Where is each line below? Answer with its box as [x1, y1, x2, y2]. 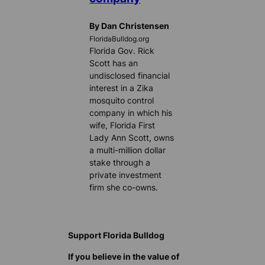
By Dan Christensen [89, 21, 170, 31]
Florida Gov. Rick [89, 46, 155, 56]
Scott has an [89, 58, 138, 69]
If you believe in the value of [68, 251, 180, 261]
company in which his [89, 108, 173, 118]
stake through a [89, 157, 151, 168]
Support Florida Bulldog [68, 230, 165, 241]
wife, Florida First [89, 120, 156, 131]
